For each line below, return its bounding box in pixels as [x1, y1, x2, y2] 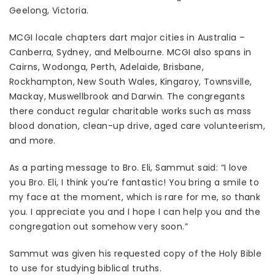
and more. [9, 134, 56, 147]
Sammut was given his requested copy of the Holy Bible [9, 247, 262, 260]
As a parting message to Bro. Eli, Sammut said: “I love [9, 161, 248, 174]
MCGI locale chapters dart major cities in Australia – [9, 31, 246, 44]
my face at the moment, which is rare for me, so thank [9, 191, 261, 203]
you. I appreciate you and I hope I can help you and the [9, 206, 261, 218]
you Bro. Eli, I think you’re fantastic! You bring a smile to [9, 176, 260, 188]
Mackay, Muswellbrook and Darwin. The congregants [9, 90, 246, 103]
